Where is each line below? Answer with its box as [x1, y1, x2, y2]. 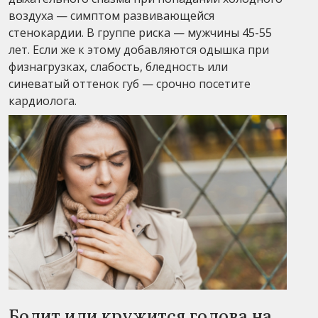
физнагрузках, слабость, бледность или [9, 59, 228, 75]
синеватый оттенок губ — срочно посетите [9, 76, 251, 92]
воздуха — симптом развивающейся [9, 8, 214, 24]
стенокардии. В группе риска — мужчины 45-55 [9, 25, 272, 41]
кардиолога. [9, 93, 77, 109]
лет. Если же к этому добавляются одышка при [9, 42, 269, 58]
